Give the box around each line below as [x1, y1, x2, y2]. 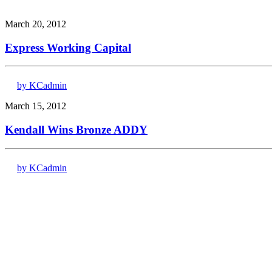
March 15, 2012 [5, 101, 66, 112]
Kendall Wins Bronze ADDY [5, 123, 148, 136]
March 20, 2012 [5, 18, 66, 29]
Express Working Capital [5, 41, 131, 54]
